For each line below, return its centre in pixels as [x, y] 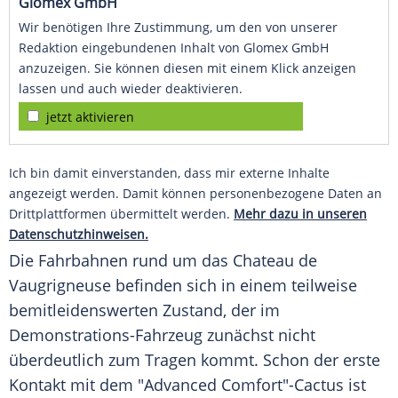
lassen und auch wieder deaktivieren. [131, 89]
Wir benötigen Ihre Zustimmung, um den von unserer [178, 28]
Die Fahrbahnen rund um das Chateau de [163, 261]
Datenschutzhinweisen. [79, 235]
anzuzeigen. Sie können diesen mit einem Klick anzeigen [187, 68]
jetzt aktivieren [90, 117]
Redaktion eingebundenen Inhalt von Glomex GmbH [174, 48]
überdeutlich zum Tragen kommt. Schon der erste [195, 360]
